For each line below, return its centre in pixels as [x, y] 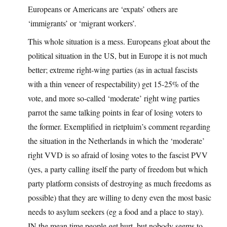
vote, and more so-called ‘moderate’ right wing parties [114, 98]
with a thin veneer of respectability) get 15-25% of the [113, 84]
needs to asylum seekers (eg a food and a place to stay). [116, 212]
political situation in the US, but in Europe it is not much [118, 56]
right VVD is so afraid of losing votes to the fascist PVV [118, 155]
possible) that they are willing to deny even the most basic [120, 198]
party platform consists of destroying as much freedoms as [120, 183]
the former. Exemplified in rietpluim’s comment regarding [119, 127]
